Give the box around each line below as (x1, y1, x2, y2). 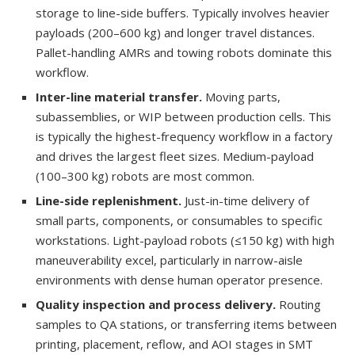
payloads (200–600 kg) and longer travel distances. (36, 24, 315, 40)
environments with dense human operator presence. (36, 271, 323, 288)
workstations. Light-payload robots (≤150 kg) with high (36, 231, 334, 248)
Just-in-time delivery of (185, 192, 309, 208)
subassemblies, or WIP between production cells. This (36, 108, 331, 124)
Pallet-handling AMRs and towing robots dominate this (36, 44, 332, 60)
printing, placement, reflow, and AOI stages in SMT (36, 335, 313, 352)
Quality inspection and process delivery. (36, 296, 279, 312)
